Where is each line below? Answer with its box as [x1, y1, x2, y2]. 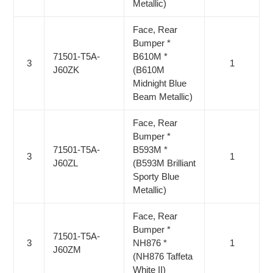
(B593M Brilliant [133, 158, 196, 169]
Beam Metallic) [133, 91, 193, 102]
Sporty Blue [133, 171, 179, 182]
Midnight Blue [133, 78, 186, 89]
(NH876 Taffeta [133, 251, 193, 262]
